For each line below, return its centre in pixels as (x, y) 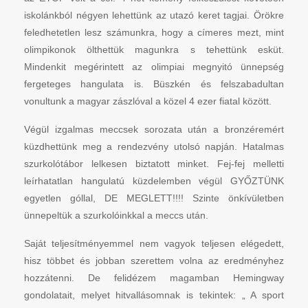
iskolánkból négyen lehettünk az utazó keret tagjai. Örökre (154, 15)
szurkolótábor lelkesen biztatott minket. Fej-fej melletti (154, 163)
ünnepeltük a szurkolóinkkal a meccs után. (116, 215)
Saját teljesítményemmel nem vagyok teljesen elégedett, (154, 243)
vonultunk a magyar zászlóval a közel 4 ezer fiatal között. (148, 101)
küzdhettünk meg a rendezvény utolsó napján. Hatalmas (154, 146)
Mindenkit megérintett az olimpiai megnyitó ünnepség (154, 66)
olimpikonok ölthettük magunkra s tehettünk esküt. (154, 49)
